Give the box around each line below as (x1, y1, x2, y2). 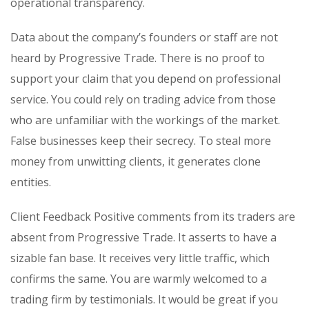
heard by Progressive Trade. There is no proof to (10, 50, 265, 66)
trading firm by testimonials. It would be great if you (10, 292, 278, 308)
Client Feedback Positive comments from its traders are (10, 209, 295, 225)
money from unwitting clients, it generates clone (10, 154, 261, 170)
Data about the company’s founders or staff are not (10, 30, 278, 46)
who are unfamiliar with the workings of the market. (10, 112, 280, 128)
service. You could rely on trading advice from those (10, 92, 276, 108)
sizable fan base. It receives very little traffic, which (10, 250, 270, 266)
